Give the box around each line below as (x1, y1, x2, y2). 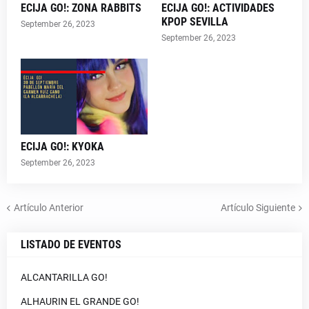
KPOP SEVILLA (161, 15, 228, 28)
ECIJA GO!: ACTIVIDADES (161, 1, 275, 14)
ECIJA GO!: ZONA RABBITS (21, 1, 141, 14)
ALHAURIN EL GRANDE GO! (21, 296, 139, 307)
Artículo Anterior (14, 201, 83, 213)
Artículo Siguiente (221, 201, 295, 213)
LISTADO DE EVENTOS (21, 238, 121, 251)
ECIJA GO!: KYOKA (21, 140, 104, 153)
